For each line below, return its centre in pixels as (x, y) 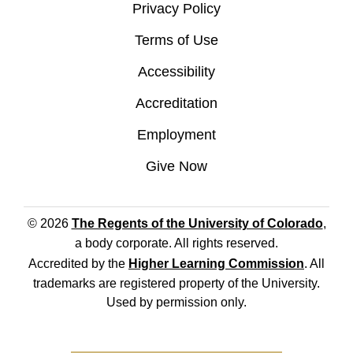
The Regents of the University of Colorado (197, 224)
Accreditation (176, 104)
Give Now (176, 167)
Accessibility (176, 72)
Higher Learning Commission (216, 264)
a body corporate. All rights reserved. (176, 243)
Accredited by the (78, 264)
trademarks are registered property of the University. (176, 284)
